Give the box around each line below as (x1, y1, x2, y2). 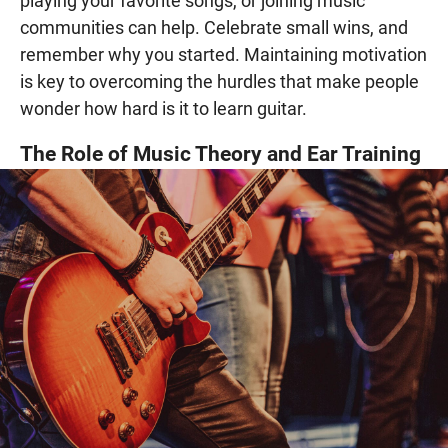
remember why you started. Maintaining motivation (20, 43, 427, 65)
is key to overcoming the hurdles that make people (20, 70, 419, 92)
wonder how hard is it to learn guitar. (20, 97, 307, 119)
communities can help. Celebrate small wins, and (20, 16, 408, 38)
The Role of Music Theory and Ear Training (20, 140, 421, 166)
